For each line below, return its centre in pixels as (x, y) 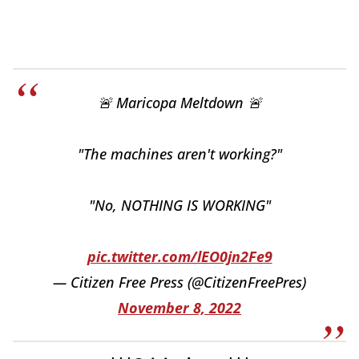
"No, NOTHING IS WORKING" (179, 205)
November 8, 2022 (179, 308)
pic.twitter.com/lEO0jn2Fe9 (179, 256)
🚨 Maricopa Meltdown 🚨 (179, 103)
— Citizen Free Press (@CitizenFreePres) (179, 282)
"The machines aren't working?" (179, 154)
